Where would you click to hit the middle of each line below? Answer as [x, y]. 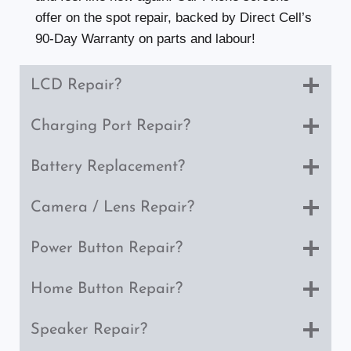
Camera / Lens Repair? [112, 208]
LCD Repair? [76, 86]
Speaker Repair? [89, 330]
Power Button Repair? [107, 249]
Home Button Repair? [107, 289]
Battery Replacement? [108, 167]
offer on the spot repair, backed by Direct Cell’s [174, 18]
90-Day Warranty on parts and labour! [145, 39]
